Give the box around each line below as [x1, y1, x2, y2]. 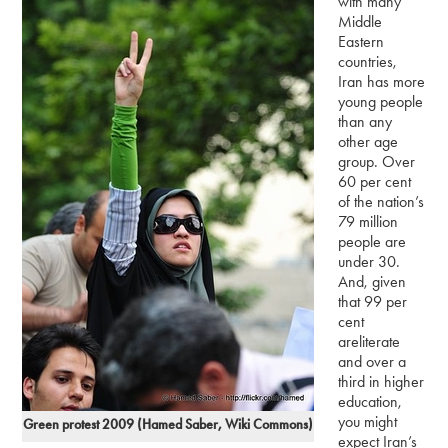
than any [338, 111, 393, 131]
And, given [338, 271, 407, 291]
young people [338, 91, 424, 111]
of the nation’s [338, 191, 425, 211]
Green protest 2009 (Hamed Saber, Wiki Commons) [23, 415, 314, 433]
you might [338, 411, 398, 431]
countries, [338, 51, 398, 71]
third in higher [338, 371, 425, 391]
